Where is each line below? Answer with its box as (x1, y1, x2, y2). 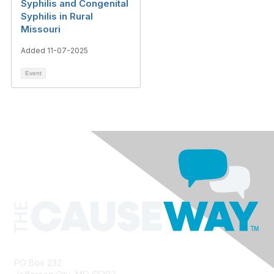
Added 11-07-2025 (21, 46, 88, 55)
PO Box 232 (14, 257, 64, 268)
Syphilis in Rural (21, 10, 93, 22)
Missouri (21, 23, 61, 35)
